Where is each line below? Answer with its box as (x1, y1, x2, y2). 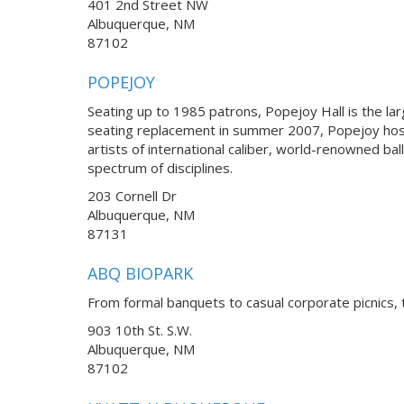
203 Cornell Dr (87, 187, 177, 205)
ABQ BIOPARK (87, 262, 193, 285)
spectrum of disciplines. (87, 159, 233, 177)
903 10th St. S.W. (87, 321, 192, 340)
